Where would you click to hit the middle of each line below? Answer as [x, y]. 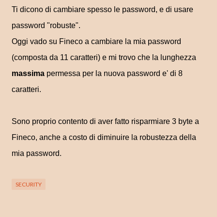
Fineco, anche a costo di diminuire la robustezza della [104, 137]
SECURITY [29, 184]
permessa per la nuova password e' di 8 [114, 73]
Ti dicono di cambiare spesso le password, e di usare [102, 9]
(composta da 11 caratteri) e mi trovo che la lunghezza [104, 57]
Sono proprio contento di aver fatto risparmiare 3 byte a [105, 121]
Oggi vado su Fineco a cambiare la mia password [96, 41]
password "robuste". [46, 25]
